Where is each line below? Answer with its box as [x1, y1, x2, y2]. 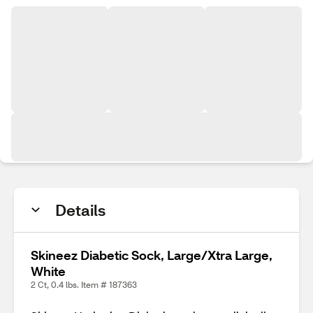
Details [55, 200, 105, 220]
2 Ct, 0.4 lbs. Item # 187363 [31, 279, 137, 290]
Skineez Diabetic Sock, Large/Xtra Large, [31, 247, 272, 263]
